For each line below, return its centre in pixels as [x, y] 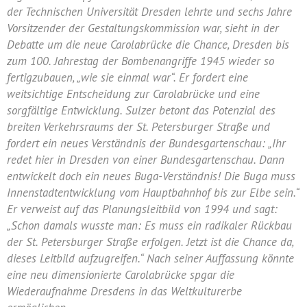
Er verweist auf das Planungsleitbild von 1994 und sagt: [142, 209]
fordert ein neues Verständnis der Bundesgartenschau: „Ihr [146, 143]
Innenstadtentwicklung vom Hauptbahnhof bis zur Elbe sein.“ [153, 193]
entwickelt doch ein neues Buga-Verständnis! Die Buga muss [151, 176]
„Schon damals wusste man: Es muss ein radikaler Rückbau [149, 225]
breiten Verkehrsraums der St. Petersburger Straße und [138, 127]
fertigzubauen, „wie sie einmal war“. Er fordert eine [127, 77]
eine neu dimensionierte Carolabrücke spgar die [121, 275]
